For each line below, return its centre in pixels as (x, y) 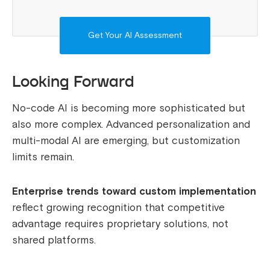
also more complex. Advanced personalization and (131, 125)
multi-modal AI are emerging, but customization (126, 141)
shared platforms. (54, 240)
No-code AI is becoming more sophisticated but (129, 108)
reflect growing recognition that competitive (118, 208)
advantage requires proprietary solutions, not (120, 224)
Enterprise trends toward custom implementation (134, 192)
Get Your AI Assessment (135, 36)
